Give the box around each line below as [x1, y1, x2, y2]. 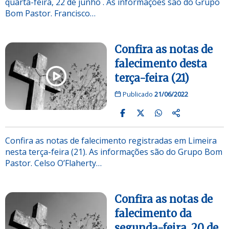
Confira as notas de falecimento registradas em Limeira [5, 134, 217, 146]
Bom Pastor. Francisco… [5, 7, 96, 19]
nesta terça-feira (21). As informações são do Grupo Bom [5, 146, 222, 157]
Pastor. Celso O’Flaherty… [5, 157, 102, 169]
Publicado [121, 89, 154, 99]
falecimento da [114, 207, 192, 220]
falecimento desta [114, 57, 207, 70]
